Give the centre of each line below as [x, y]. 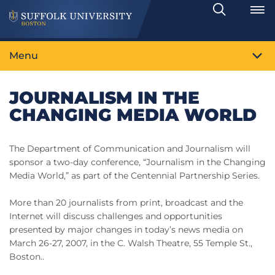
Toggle [239, 15]
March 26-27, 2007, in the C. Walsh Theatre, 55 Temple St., [131, 243]
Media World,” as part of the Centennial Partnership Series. [136, 176]
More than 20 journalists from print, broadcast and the [126, 203]
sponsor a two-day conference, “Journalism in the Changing [137, 162]
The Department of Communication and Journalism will [130, 149]
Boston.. [27, 257]
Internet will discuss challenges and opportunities [116, 216]
